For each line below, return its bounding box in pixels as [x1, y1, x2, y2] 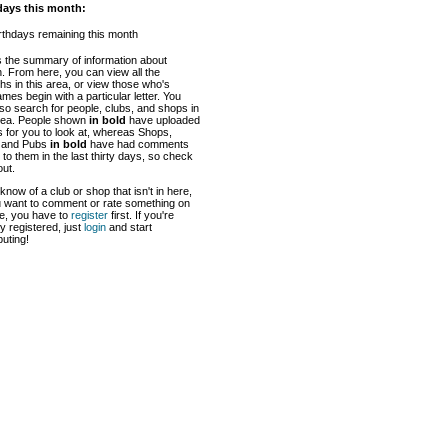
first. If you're [108, 209, 174, 221]
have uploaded [126, 114, 200, 126]
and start [106, 221, 152, 233]
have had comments [87, 138, 189, 150]
